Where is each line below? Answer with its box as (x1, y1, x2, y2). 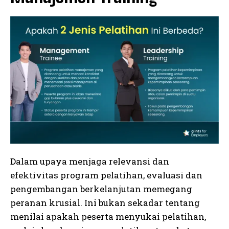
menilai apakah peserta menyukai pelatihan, (10, 210, 206, 222)
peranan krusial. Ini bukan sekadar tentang (10, 196, 200, 209)
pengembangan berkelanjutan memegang (10, 182, 192, 195)
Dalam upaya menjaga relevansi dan (10, 155, 169, 167)
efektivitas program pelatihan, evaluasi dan (10, 169, 202, 181)
